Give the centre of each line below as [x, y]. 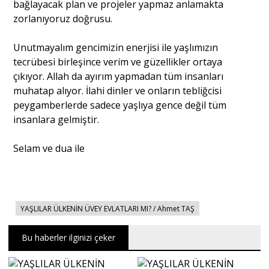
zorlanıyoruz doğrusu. [63, 18]
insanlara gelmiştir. [56, 119]
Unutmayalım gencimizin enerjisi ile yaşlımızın [116, 47]
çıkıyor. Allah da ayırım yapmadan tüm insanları [119, 76]
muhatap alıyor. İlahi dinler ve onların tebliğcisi [118, 90]
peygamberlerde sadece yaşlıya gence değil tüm [120, 105]
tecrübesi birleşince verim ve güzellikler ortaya [118, 62]
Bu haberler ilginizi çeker [69, 237]
